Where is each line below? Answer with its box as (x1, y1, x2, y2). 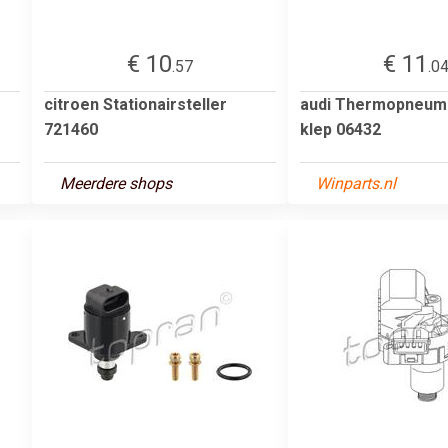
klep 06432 (300, 119, 381, 139)
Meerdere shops (60, 173, 172, 193)
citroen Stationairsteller (44, 94, 227, 114)
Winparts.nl (316, 173, 396, 193)
